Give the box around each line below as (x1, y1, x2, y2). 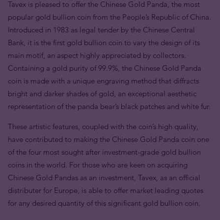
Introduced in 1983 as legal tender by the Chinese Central (8, 25, 195, 34)
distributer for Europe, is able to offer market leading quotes (8, 186, 203, 195)
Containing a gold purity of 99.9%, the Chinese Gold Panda (8, 63, 201, 73)
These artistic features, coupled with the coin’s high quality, (8, 122, 198, 131)
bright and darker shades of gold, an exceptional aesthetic (8, 89, 196, 98)
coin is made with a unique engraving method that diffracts (8, 76, 199, 85)
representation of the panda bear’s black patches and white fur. (8, 102, 211, 111)
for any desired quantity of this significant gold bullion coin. (8, 198, 200, 208)
